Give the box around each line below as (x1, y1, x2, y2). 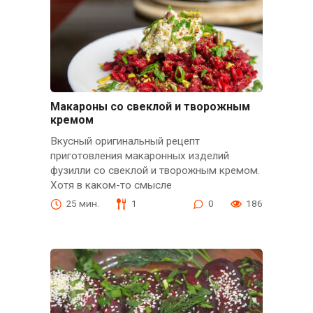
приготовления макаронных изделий (50, 150, 229, 163)
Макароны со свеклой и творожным (50, 100, 250, 114)
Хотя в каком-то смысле (50, 179, 172, 192)
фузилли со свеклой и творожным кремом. (50, 164, 260, 177)
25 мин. (65, 198, 99, 210)
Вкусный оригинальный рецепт (50, 135, 200, 148)
